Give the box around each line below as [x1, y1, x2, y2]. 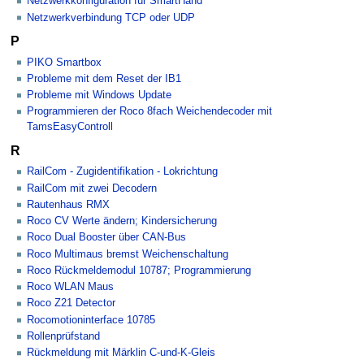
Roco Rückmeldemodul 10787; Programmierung [27, 264, 251, 276]
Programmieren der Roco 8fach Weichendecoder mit [27, 106, 272, 118]
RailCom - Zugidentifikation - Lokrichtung [27, 166, 218, 178]
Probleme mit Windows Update [27, 89, 171, 102]
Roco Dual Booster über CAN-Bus [27, 232, 186, 244]
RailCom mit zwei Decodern [27, 182, 157, 194]
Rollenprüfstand [27, 330, 100, 342]
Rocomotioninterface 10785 [27, 314, 155, 326]
